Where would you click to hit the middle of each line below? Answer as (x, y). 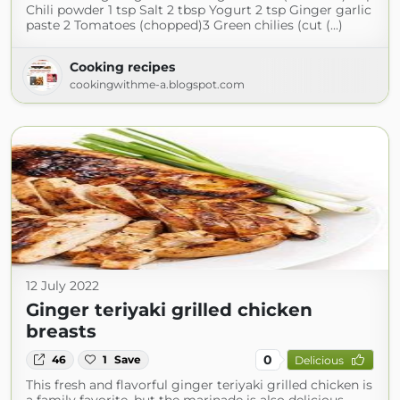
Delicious (319, 360)
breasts (61, 331)
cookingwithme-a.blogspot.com (157, 84)
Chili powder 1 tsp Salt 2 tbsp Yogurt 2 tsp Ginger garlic (199, 10)
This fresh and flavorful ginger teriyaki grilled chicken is (199, 385)
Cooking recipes (122, 67)
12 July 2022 (62, 286)
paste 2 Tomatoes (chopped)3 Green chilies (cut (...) (184, 25)
